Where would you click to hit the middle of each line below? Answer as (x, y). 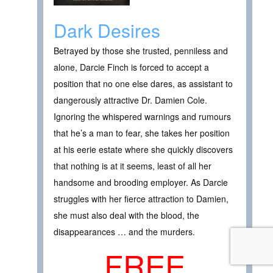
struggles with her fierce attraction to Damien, (141, 198)
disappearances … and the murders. (124, 231)
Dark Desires (107, 30)
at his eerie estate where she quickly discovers (143, 149)
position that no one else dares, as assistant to (143, 83)
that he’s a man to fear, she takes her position (142, 133)
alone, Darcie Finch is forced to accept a (131, 67)
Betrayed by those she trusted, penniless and (141, 50)
